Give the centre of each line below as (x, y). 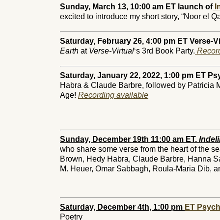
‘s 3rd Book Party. (165, 51)
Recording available (113, 95)
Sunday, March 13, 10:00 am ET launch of (136, 7)
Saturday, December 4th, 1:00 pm (122, 207)
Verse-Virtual (111, 51)
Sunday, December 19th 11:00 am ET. (129, 139)
